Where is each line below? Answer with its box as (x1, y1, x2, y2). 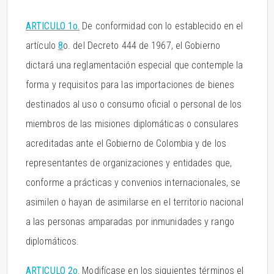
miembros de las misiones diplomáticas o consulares (26, 118, 239, 130)
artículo (26, 40, 58, 51)
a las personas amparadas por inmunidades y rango (26, 216, 234, 228)
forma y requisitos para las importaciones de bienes (26, 79, 235, 91)
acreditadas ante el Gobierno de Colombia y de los (26, 138, 226, 149)
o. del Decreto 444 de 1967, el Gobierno (63, 40, 220, 51)
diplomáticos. (26, 235, 80, 247)
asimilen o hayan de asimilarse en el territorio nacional (26, 196, 243, 208)
